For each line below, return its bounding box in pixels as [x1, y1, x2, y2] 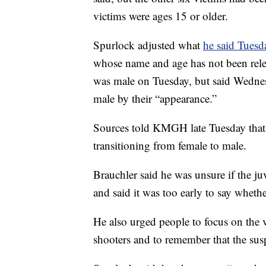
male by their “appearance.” [93, 91, 217, 106]
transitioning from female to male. [93, 138, 246, 153]
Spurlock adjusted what [93, 37, 203, 53]
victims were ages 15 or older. [93, 8, 228, 24]
